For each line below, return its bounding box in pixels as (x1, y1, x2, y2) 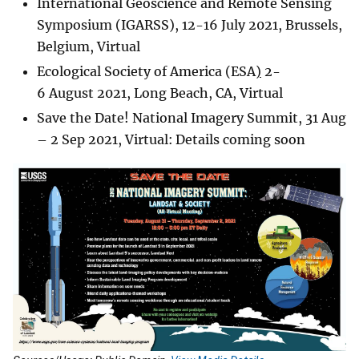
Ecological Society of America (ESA (37, 63, 256, 80)
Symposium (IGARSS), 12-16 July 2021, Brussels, (37, 17, 342, 34)
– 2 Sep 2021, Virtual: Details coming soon (37, 131, 305, 148)
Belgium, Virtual (37, 38, 143, 55)
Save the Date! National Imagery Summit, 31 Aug (37, 110, 346, 127)
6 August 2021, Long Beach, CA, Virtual (37, 85, 286, 102)
